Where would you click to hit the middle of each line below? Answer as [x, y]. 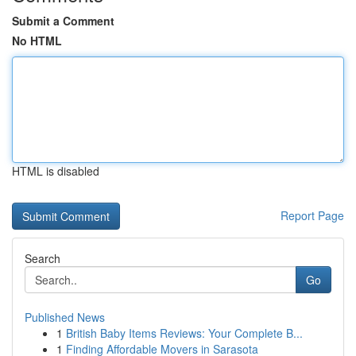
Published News [65, 317]
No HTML [37, 41]
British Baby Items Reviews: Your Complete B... [184, 333]
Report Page [312, 215]
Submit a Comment [63, 21]
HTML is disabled [56, 171]
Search [43, 258]
